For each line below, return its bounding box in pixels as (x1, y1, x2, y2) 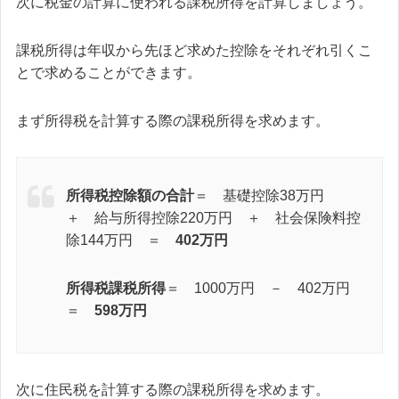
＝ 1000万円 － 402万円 (166, 281, 364, 297)
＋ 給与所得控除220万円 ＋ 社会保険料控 (66, 210, 361, 226)
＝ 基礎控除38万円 (194, 188, 338, 204)
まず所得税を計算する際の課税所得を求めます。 (16, 112, 330, 128)
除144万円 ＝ (66, 232, 175, 248)
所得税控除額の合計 (66, 188, 194, 204)
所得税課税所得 (66, 281, 166, 297)
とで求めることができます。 (16, 64, 201, 80)
